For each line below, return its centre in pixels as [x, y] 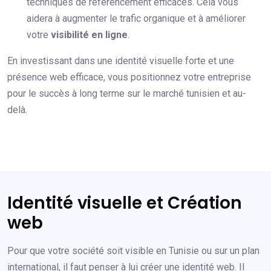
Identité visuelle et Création [125, 203]
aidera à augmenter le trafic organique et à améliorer [136, 19]
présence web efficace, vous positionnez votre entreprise [129, 77]
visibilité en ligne [89, 35]
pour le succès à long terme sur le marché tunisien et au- [127, 94]
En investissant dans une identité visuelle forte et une [121, 61]
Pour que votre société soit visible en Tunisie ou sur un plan [133, 251]
